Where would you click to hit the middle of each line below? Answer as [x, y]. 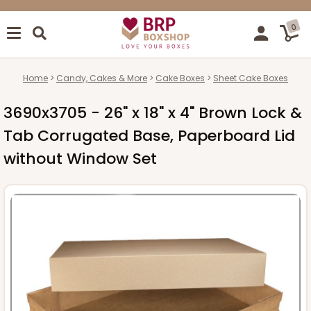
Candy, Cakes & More [102, 78]
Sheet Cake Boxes [251, 78]
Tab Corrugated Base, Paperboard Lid [149, 135]
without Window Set [80, 158]
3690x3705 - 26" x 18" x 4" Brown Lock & [153, 112]
